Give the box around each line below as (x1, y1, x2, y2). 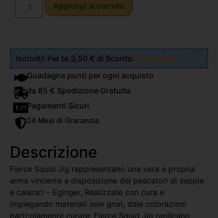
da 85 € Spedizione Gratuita (27, 85, 130, 95)
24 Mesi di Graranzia (27, 115, 99, 125)
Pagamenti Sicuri (27, 100, 89, 110)
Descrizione (10, 142, 97, 162)
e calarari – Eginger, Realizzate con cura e (10, 187, 164, 197)
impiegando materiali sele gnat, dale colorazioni (10, 199, 186, 209)
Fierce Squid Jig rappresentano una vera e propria (10, 163, 195, 174)
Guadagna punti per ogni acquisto (27, 70, 154, 80)
